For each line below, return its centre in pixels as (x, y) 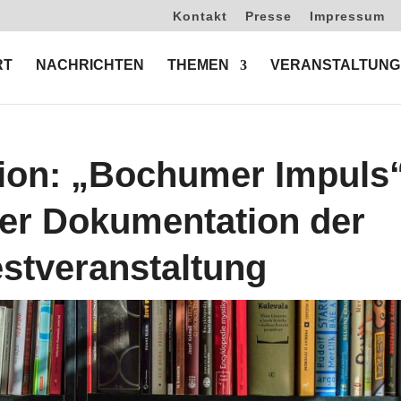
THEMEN (198, 65)
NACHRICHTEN (90, 65)
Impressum (347, 16)
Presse (268, 16)
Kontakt (200, 16)
